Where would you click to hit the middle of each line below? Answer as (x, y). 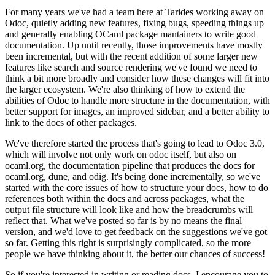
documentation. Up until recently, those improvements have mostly (134, 45)
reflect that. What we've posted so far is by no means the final (123, 221)
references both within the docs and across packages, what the (125, 199)
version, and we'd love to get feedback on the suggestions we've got (136, 232)
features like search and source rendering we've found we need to (131, 68)
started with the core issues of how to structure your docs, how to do (137, 188)
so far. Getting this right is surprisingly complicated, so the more (128, 243)
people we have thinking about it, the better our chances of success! (135, 254)
